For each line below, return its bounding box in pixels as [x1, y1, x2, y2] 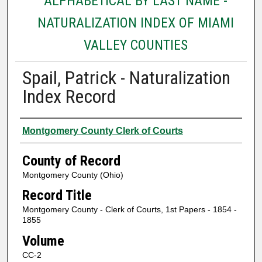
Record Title [22, 187, 92, 204]
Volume [22, 232, 64, 249]
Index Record [22, 85, 116, 108]
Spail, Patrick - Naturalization [22, 66, 230, 89]
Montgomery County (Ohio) [22, 170, 123, 180]
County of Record [22, 152, 120, 169]
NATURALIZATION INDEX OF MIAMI [37, 14, 234, 31]
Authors [19, 120, 65, 137]
